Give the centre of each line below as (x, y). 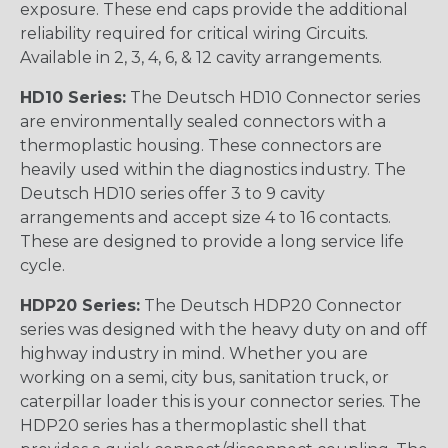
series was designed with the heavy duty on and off (223, 329)
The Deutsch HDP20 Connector (271, 305)
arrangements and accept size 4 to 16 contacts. (205, 217)
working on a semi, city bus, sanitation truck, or (204, 377)
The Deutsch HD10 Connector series (273, 97)
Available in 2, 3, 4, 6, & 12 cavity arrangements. (201, 57)
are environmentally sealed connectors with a (203, 121)
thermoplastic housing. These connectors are (201, 145)
